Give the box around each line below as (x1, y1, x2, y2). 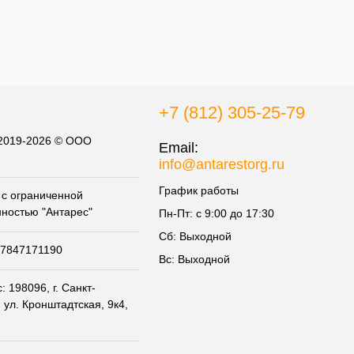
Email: (159, 140, 198, 156)
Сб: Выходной (159, 230, 232, 243)
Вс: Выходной (159, 253, 230, 266)
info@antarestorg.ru (159, 156, 284, 173)
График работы (159, 184, 239, 198)
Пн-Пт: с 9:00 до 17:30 (159, 207, 274, 220)
